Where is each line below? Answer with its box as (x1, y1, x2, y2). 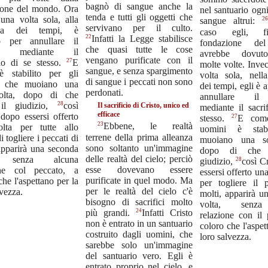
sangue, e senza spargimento (86, 66, 193, 77)
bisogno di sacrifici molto (86, 196, 193, 207)
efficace (98, 110, 120, 119)
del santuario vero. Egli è (86, 250, 193, 261)
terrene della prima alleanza (86, 132, 193, 142)
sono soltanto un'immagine (86, 142, 193, 153)
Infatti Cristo (142, 207, 193, 218)
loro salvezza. (200, 232, 251, 242)
